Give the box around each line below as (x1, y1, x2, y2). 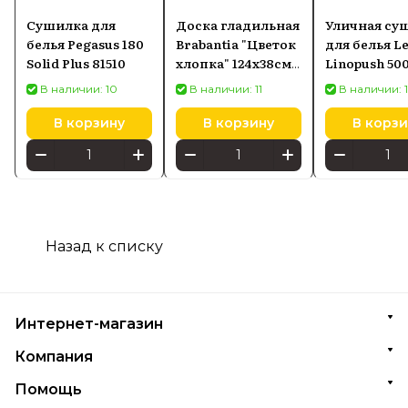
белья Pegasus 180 (26, 34, 144, 53)
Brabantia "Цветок (176, 34, 296, 53)
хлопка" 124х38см (176, 53, 291, 72)
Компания (15, 348, 93, 365)
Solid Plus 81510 (26, 53, 126, 72)
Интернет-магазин (15, 315, 163, 332)
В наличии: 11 (189, 81, 262, 96)
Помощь (15, 381, 82, 398)
